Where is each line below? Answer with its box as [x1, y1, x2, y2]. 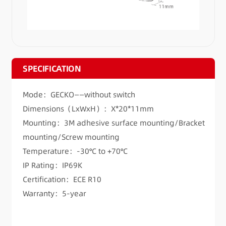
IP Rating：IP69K [23, 160, 82, 171]
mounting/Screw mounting [23, 132, 120, 143]
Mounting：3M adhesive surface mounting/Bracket [23, 118, 205, 129]
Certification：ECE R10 [23, 174, 101, 185]
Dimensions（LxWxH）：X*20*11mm [23, 103, 154, 115]
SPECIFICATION [23, 62, 81, 75]
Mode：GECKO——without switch [23, 89, 135, 100]
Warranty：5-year [23, 188, 86, 199]
